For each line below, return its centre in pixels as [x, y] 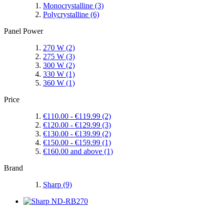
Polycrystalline [66, 15]
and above [85, 152]
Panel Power [23, 31]
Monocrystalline [68, 6]
